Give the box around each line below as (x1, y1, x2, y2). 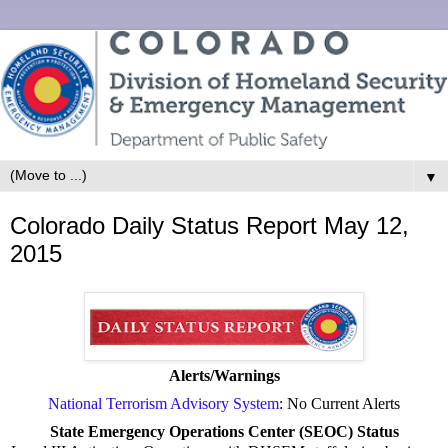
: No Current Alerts (279, 394, 400, 412)
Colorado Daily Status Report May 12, (10, 211, 409, 239)
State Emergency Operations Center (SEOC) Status (49, 422, 399, 440)
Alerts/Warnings (168, 366, 280, 384)
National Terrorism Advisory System (48, 394, 279, 412)
